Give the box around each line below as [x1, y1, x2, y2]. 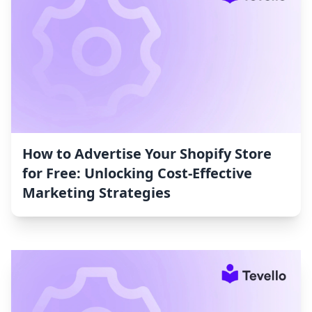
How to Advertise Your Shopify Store [22, 144, 272, 164]
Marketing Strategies [22, 183, 171, 203]
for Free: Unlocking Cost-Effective [22, 164, 252, 183]
